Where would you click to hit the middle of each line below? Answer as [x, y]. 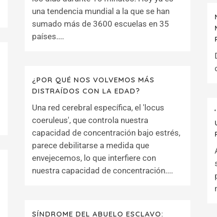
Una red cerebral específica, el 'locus [98, 108]
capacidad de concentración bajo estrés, [106, 133]
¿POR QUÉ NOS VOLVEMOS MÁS [93, 80]
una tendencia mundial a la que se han [101, 11]
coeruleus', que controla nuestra [90, 120]
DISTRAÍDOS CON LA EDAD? [86, 91]
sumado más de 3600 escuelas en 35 [101, 24]
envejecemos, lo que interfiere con [94, 158]
